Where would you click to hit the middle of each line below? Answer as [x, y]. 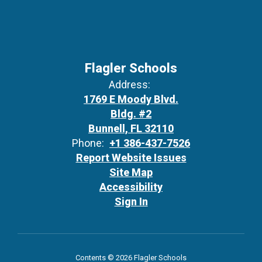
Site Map [131, 172]
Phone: [88, 143]
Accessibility [131, 187]
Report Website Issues [131, 158]
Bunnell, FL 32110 [131, 128]
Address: [130, 85]
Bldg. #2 [131, 114]
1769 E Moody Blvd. [131, 99]
